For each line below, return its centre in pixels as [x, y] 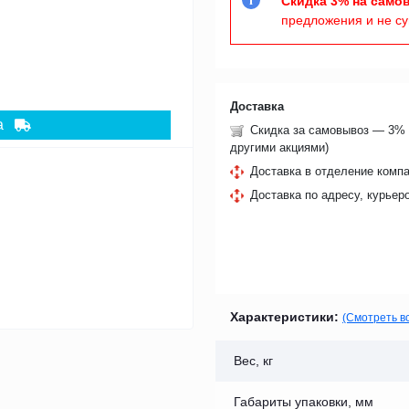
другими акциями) [279, 147]
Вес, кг [253, 360]
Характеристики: [284, 316]
